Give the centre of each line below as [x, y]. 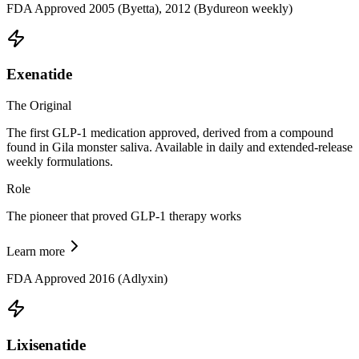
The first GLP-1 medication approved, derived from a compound [170, 133]
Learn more [36, 252]
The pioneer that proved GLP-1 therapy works [124, 216]
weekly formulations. [60, 162]
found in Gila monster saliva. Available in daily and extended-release [179, 147]
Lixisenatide [46, 345]
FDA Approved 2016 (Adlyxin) [87, 279]
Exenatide [39, 75]
